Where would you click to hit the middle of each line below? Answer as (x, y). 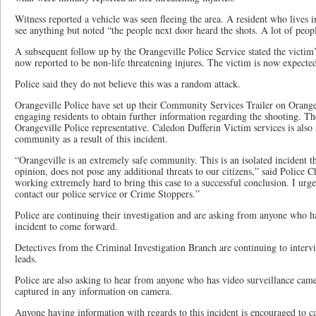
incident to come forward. (66, 226)
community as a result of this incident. (91, 139)
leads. (26, 259)
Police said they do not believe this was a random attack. (128, 84)
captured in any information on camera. (93, 291)
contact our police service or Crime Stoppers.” (107, 194)
